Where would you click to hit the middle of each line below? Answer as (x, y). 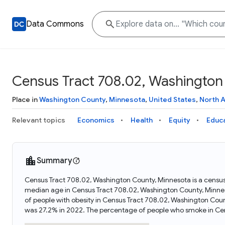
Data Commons (55, 24)
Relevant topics (39, 120)
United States (172, 99)
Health (142, 120)
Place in (26, 99)
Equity (180, 120)
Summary (54, 161)
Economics (96, 120)
